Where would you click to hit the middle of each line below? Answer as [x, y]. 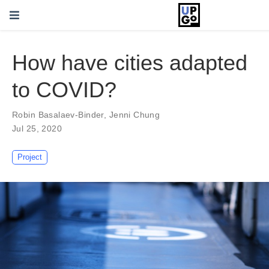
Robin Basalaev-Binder [58, 115]
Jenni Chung [134, 115]
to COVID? [64, 90]
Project [30, 157]
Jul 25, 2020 [37, 129]
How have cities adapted [130, 63]
